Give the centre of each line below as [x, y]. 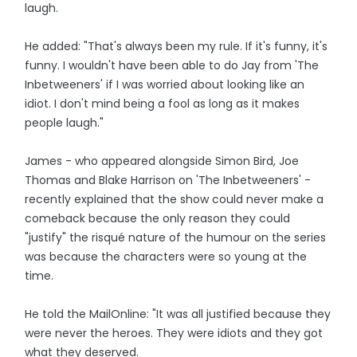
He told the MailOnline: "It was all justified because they [178, 314]
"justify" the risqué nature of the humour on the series [176, 237]
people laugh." [65, 123]
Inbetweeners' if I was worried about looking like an [165, 84]
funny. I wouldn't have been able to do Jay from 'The [172, 65]
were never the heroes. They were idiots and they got [174, 333]
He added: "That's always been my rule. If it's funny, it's [177, 46]
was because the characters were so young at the [166, 257]
